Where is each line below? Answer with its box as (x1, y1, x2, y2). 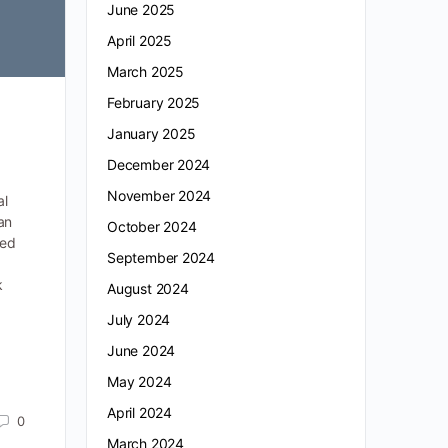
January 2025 (107, 125, 196, 143)
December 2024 (107, 156, 211, 174)
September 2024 (107, 249, 216, 267)
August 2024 (107, 280, 189, 298)
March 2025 (107, 63, 184, 81)
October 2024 (107, 218, 197, 236)
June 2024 (107, 342, 176, 360)
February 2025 (107, 94, 201, 112)
